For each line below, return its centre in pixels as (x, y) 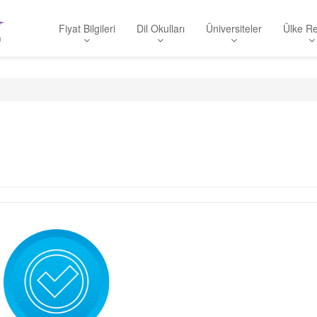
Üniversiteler (234, 28)
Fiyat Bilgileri (87, 28)
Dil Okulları (161, 28)
